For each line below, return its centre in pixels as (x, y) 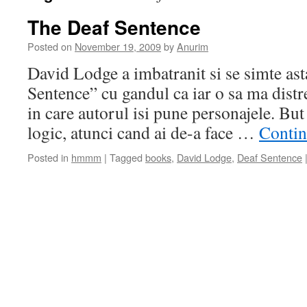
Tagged (126, 157)
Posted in (48, 157)
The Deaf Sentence (114, 27)
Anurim (193, 46)
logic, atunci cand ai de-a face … (143, 132)
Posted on (50, 46)
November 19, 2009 (118, 46)
